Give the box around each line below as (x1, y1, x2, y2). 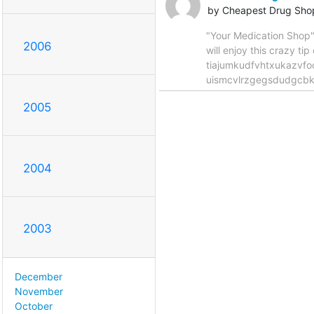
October (15, 300, 53, 313)
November (15, 285, 63, 298)
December (15, 271, 62, 283)
